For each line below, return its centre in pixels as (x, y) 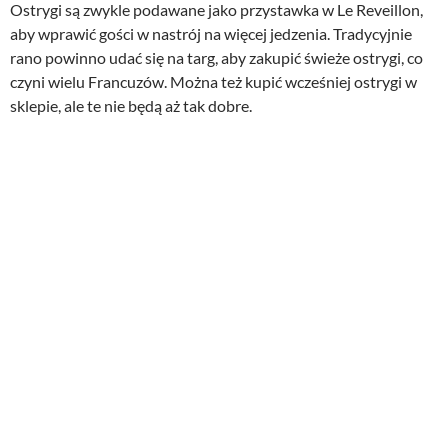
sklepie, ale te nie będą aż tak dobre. (131, 105)
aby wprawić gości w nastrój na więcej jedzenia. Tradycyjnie (211, 33)
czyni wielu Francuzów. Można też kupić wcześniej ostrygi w (213, 81)
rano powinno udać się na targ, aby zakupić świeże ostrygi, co (216, 57)
